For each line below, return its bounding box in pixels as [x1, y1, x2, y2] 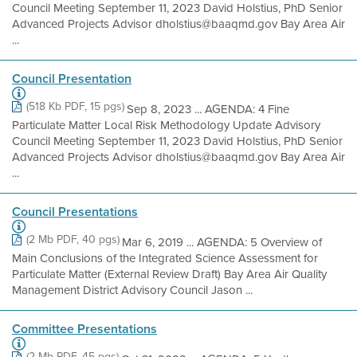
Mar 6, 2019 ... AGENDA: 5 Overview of [122, 233, 322, 251]
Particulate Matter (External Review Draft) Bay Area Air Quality [12, 265, 327, 283]
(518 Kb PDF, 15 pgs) [26, 98, 124, 115]
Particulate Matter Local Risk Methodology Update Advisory [12, 116, 320, 134]
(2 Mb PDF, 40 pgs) [26, 231, 120, 248]
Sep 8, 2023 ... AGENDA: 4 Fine [127, 100, 289, 118]
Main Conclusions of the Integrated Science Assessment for [12, 249, 318, 267]
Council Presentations [12, 202, 138, 221]
